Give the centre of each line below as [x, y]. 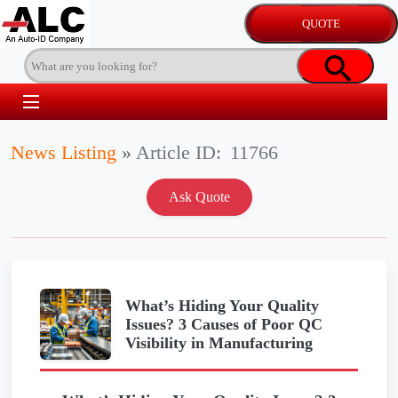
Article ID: [179, 153]
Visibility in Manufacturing [219, 342]
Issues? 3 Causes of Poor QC [224, 324]
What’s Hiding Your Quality [222, 305]
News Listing [64, 153]
